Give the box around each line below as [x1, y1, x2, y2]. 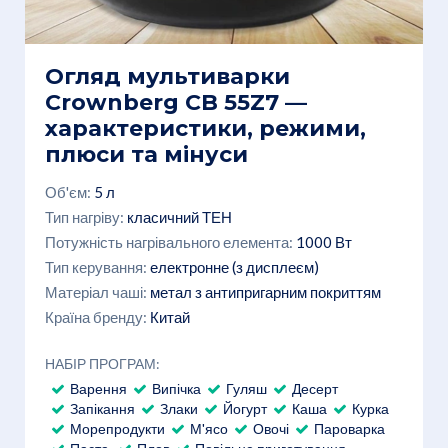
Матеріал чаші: [45, 282, 147, 301]
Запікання [70, 399, 135, 417]
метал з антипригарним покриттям [150, 282, 381, 301]
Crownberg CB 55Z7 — [45, 88, 307, 116]
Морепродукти [70, 419, 165, 437]
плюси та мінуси [45, 140, 248, 168]
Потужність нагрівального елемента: [45, 232, 296, 251]
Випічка [152, 379, 201, 397]
